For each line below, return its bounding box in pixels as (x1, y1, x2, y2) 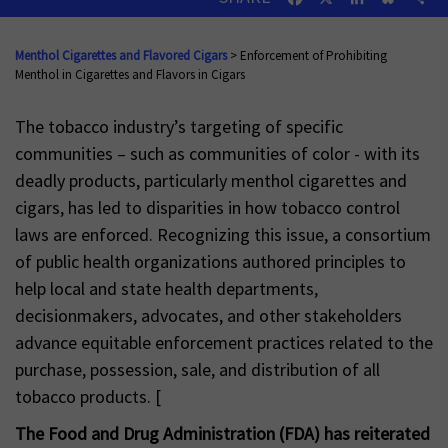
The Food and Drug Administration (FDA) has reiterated (15, 422, 430, 446)
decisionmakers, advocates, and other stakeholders (15, 304, 402, 328)
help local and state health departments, (15, 277, 318, 301)
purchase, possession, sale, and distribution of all (15, 358, 380, 382)
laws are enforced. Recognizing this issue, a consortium (15, 223, 431, 247)
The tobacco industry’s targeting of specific (15, 115, 343, 139)
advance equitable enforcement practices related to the (15, 331, 433, 355)
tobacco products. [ (15, 385, 161, 409)
